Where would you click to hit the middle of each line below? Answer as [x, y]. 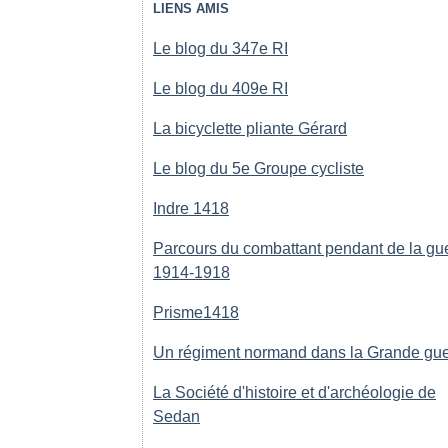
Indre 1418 [191, 208]
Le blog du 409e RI [220, 88]
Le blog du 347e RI [220, 48]
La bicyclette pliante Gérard [250, 128]
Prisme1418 [196, 312]
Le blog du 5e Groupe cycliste [258, 168]
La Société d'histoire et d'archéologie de [294, 392]
